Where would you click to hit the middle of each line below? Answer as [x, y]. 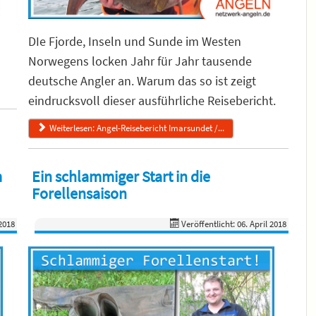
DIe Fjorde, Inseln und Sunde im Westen [134, 41]
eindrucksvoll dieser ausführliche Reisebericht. [154, 100]
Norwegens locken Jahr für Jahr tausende [140, 61]
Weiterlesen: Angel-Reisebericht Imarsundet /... [136, 128]
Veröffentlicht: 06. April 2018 [234, 224]
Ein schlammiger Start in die [121, 176]
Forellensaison [79, 193]
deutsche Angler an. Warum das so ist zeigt [142, 80]
